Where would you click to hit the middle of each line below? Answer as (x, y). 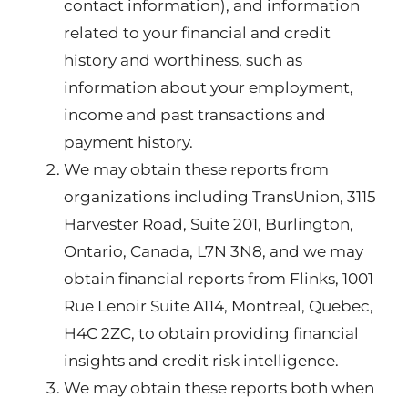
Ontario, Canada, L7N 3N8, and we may (214, 251)
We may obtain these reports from (196, 169)
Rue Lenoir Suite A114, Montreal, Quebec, (219, 306)
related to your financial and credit (197, 33)
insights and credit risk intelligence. (201, 361)
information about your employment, (209, 87)
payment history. (128, 142)
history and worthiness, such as (183, 60)
